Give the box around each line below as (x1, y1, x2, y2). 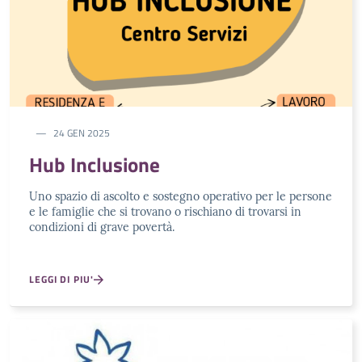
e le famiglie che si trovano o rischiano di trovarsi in (29, 204, 301, 219)
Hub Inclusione (29, 149, 160, 180)
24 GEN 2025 (53, 124, 110, 141)
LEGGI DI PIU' (29, 271, 94, 287)
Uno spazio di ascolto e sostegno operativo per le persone (29, 188, 332, 204)
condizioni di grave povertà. (29, 219, 175, 234)
